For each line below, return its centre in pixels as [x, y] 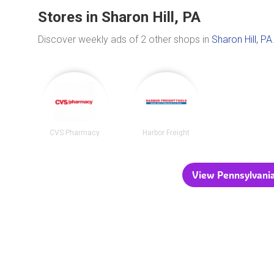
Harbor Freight [166, 133]
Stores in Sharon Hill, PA [119, 17]
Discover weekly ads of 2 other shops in [125, 39]
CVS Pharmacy [74, 133]
